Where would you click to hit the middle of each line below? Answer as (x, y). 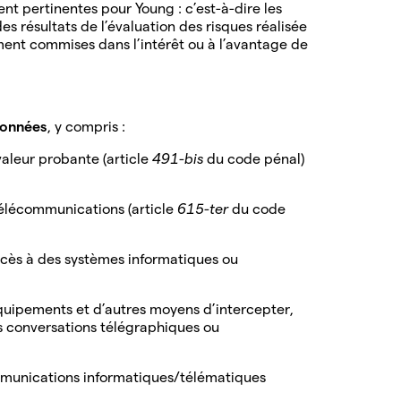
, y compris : (88, 126)
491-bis (179, 158)
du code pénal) (256, 158)
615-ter (205, 209)
